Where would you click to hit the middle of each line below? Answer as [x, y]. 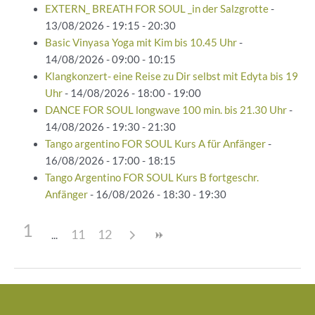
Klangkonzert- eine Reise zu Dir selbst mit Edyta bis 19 [171, 76]
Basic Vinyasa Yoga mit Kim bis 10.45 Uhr [141, 43]
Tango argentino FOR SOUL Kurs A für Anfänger [155, 144]
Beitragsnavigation [58, 291]
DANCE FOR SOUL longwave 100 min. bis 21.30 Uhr [166, 110]
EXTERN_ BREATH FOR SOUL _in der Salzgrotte [156, 9]
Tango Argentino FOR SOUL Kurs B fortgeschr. [152, 178]
